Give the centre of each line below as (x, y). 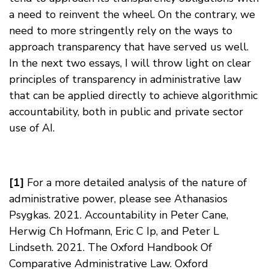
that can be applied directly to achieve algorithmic (133, 95)
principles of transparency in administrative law (125, 79)
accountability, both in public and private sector (126, 111)
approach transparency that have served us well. (129, 47)
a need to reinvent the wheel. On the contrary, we (132, 14)
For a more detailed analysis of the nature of (135, 182)
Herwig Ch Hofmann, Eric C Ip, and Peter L (114, 231)
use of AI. (32, 128)
